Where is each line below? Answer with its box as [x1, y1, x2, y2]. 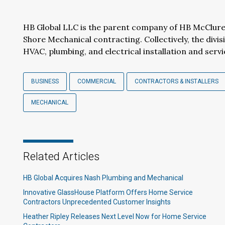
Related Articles [23, 150, 99, 163]
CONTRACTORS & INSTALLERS [135, 78, 218, 85]
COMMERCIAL [77, 78, 116, 85]
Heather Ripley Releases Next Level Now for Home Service [23, 212, 206, 220]
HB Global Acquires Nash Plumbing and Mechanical [23, 174, 183, 182]
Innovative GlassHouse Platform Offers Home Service [23, 188, 193, 196]
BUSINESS [31, 78, 59, 85]
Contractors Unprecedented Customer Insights [23, 198, 171, 206]
